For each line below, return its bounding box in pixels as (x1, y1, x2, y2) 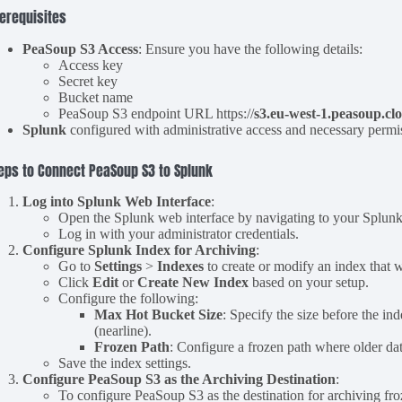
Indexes (157, 258, 205, 275)
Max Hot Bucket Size (94, 307, 223, 323)
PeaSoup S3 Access (22, 40, 139, 57)
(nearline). (94, 323, 153, 339)
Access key (58, 57, 124, 73)
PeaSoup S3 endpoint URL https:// (58, 105, 255, 121)
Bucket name (58, 89, 134, 105)
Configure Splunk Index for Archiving (22, 242, 257, 258)
